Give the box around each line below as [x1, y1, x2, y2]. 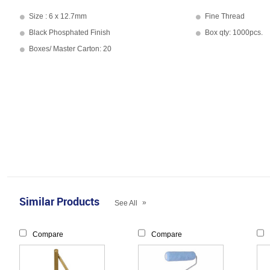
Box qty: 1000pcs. [205, 28, 263, 37]
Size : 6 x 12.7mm [29, 12, 87, 20]
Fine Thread [205, 12, 245, 20]
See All [115, 199, 139, 207]
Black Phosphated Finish [29, 28, 110, 37]
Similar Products [19, 194, 99, 209]
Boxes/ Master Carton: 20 [29, 45, 111, 53]
